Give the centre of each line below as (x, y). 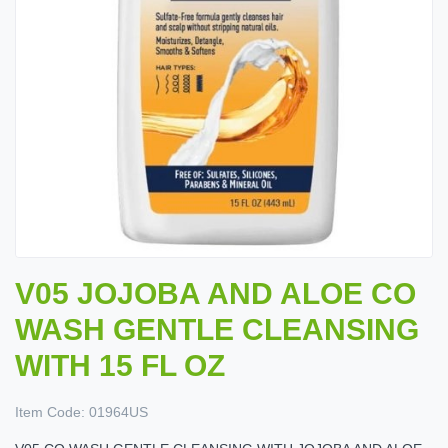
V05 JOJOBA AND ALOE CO (215, 294)
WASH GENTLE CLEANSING (217, 330)
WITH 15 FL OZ (120, 366)
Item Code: (50, 412)
